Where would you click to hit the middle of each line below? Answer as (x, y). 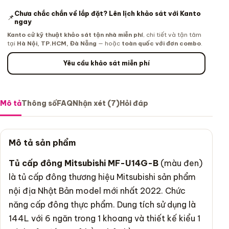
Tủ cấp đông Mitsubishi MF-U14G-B (84, 163)
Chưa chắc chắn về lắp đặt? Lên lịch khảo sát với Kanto (108, 13)
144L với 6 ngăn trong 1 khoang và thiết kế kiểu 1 (105, 218)
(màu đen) (180, 163)
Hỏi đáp (134, 103)
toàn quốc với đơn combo (161, 43)
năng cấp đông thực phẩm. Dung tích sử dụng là (102, 204)
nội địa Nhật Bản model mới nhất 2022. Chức (97, 190)
